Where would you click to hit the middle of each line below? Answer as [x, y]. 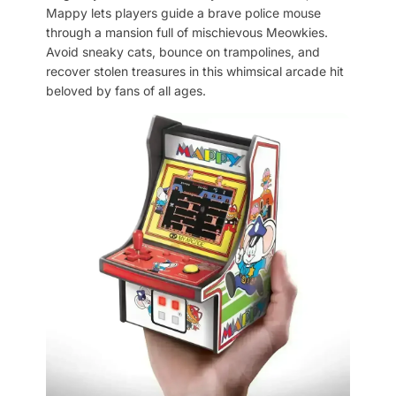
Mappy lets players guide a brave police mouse [183, 12]
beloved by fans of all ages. [126, 90]
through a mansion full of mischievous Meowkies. [187, 32]
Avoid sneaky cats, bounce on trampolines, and [183, 51]
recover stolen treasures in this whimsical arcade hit [195, 71]
